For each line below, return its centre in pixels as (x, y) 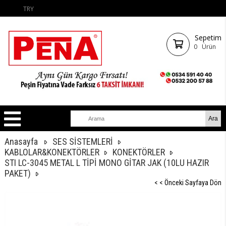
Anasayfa (21, 142)
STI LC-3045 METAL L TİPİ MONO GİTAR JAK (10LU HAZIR (107, 163)
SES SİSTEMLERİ (83, 142)
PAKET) (18, 174)
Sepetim (208, 38)
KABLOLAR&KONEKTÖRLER (52, 152)
